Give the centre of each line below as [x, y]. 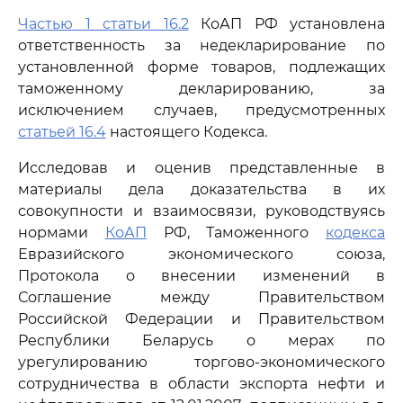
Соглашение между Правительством [201, 297]
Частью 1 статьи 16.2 [103, 24]
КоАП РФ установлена [287, 24]
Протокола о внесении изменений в [201, 276]
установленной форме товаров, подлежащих [201, 67]
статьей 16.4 [62, 132]
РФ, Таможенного [236, 233]
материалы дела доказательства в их [201, 189]
